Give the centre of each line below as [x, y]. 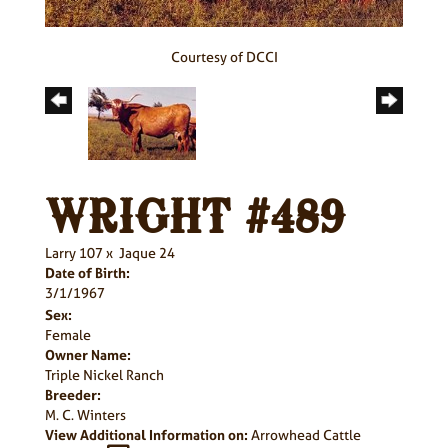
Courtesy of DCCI [224, 56]
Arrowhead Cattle [306, 434]
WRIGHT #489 [195, 219]
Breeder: [73, 394]
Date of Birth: [87, 272]
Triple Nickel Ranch [104, 374]
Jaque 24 [147, 252]
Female [68, 334]
